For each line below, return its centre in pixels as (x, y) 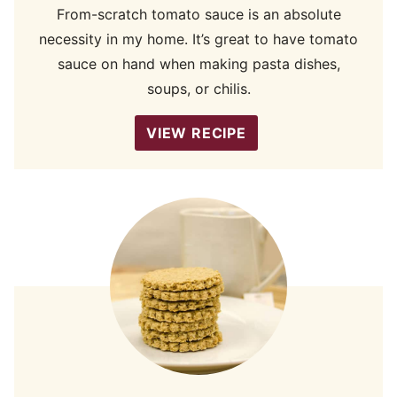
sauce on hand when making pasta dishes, (198, 64)
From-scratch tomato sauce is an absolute (198, 15)
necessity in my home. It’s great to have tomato (198, 39)
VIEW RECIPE (196, 133)
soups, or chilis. (198, 89)
